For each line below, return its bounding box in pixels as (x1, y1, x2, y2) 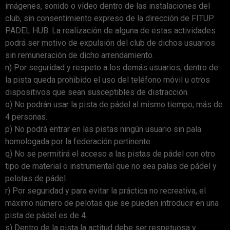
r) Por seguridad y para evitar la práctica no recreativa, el (5, 185, 206, 196)
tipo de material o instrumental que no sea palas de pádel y (5, 161, 217, 171)
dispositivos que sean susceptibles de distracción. (5, 87, 189, 97)
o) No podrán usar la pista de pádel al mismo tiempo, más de (5, 99, 223, 109)
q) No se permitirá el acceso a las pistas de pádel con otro (5, 148, 215, 159)
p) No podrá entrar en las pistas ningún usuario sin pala (5, 124, 201, 134)
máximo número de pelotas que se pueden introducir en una (5, 198, 219, 208)
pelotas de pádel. (5, 173, 67, 183)
